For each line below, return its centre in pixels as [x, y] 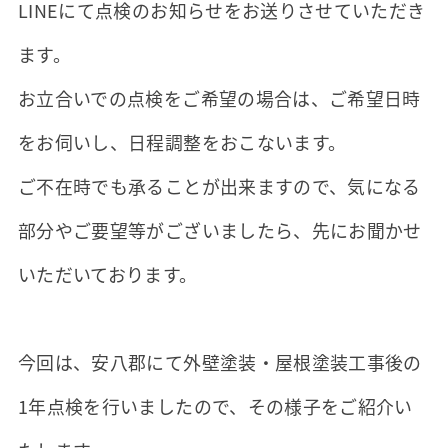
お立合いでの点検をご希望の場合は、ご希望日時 [219, 97]
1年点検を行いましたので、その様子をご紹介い [215, 405]
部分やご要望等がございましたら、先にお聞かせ [219, 229]
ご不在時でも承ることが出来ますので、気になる [219, 185]
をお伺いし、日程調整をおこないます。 [182, 141]
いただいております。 [107, 273]
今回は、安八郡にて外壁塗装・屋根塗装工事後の [219, 361]
